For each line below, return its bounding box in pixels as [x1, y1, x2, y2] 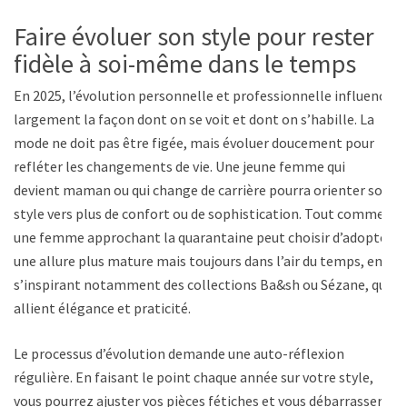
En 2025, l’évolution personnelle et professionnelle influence [14, 85, 392, 104]
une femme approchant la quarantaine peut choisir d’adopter [14, 227, 392, 246]
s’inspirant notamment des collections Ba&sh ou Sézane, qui [14, 274, 390, 293]
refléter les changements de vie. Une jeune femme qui [14, 156, 345, 175]
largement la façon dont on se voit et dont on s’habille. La [14, 109, 374, 128]
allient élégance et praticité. [14, 298, 191, 317]
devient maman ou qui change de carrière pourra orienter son [14, 180, 391, 199]
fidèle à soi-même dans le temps [14, 46, 356, 80]
